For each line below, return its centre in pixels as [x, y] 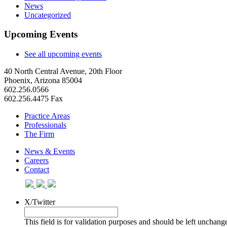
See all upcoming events [63, 54]
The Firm [39, 134]
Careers [36, 161]
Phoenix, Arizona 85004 [43, 81]
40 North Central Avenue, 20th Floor [63, 71]
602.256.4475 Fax [33, 99]
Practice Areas [47, 116]
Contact [37, 170]
